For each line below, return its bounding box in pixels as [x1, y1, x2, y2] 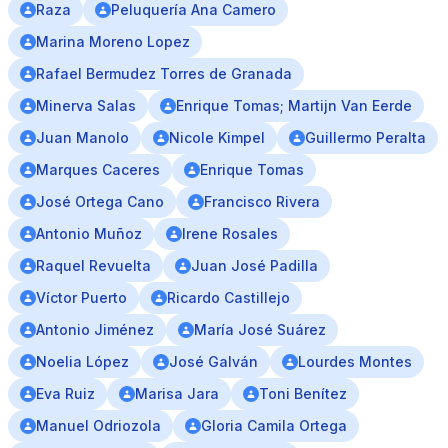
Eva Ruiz [36, 385, 95, 402]
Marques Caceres [36, 161, 160, 178]
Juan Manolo [36, 129, 129, 146]
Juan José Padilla [191, 257, 318, 274]
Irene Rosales [182, 225, 278, 242]
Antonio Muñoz [36, 225, 142, 242]
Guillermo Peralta [305, 129, 426, 146]
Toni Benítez [259, 385, 347, 402]
